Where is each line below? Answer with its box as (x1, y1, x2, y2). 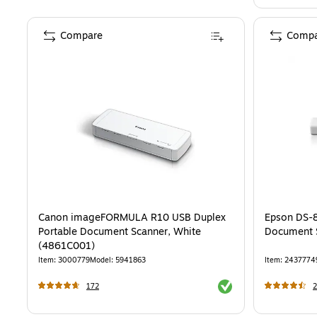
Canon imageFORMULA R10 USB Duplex (38, 210, 226, 226)
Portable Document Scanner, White (38, 224, 201, 240)
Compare (60, 28, 103, 44)
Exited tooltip (217, 278, 275, 293)
